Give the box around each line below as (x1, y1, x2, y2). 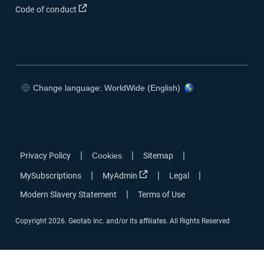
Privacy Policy (20, 151, 71, 160)
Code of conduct (15, 5, 77, 14)
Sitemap (143, 151, 173, 160)
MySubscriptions (20, 171, 81, 180)
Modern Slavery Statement (20, 190, 117, 199)
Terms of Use (138, 190, 185, 199)
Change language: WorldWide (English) (33, 83, 180, 93)
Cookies (92, 151, 122, 160)
